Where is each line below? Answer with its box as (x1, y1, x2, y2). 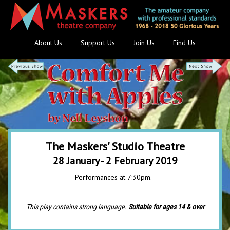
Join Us (133, 37, 155, 47)
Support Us (81, 37, 115, 47)
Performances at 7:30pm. (74, 172, 154, 182)
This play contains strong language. (26, 202, 128, 211)
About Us (34, 37, 62, 47)
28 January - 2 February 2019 (52, 154, 178, 167)
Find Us (173, 37, 196, 47)
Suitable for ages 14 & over (128, 202, 204, 211)
